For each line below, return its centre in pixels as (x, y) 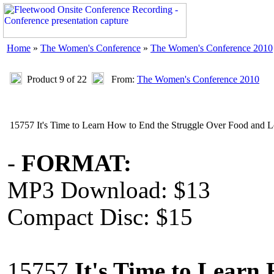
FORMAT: (76, 163)
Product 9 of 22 (57, 79)
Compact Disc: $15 (100, 217)
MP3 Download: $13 (109, 190)
